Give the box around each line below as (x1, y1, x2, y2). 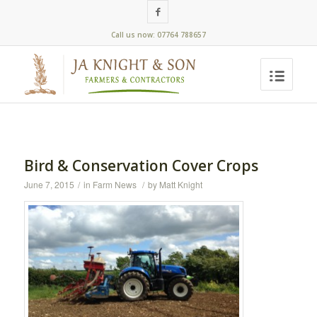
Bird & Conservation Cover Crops (23, 156, 258, 175)
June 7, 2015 (23, 178, 74, 190)
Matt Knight (158, 178, 202, 190)
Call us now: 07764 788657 (110, 30, 206, 40)
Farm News (92, 178, 137, 190)
